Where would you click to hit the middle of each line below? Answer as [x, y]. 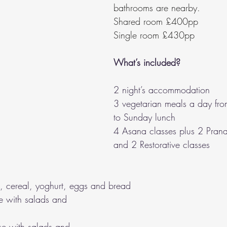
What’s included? [147, 63]
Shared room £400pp [156, 22]
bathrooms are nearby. [157, 8]
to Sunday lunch [144, 117]
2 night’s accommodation [162, 90]
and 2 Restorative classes [162, 145]
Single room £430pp [154, 35]
